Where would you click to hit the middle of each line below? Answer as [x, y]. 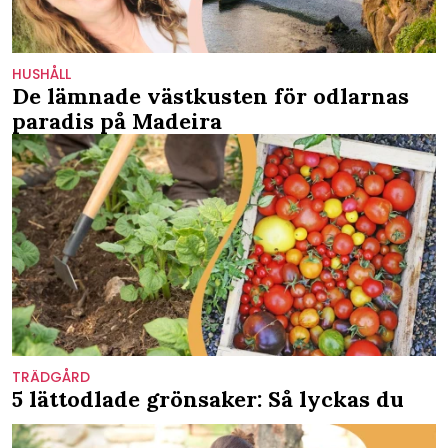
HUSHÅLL [41, 74]
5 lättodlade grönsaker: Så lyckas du [208, 399]
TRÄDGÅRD [51, 377]
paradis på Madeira [117, 121]
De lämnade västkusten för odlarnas [210, 96]
